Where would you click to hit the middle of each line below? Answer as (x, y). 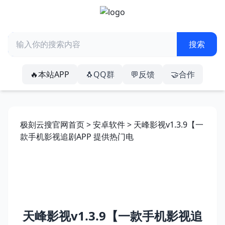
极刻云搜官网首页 (52, 125)
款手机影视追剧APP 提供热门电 (77, 137)
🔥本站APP (50, 74)
